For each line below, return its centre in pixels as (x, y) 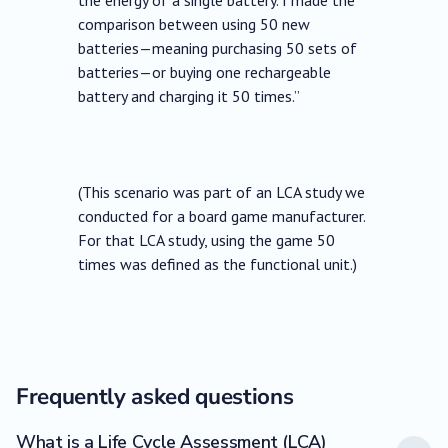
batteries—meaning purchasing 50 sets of (218, 48)
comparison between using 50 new (194, 24)
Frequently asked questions (155, 397)
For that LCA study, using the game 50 (207, 240)
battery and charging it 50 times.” (189, 96)
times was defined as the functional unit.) (218, 264)
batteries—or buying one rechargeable (205, 72)
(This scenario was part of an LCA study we (222, 192)
